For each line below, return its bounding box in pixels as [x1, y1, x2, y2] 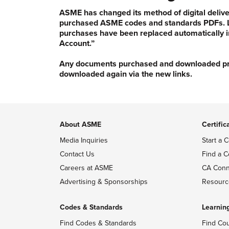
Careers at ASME [60, 163, 113, 172]
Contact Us [60, 149, 95, 158]
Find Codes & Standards [60, 218, 136, 227]
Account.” [59, 38, 95, 49]
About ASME [60, 120, 101, 129]
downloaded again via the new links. [59, 68, 192, 79]
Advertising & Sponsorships [60, 177, 148, 186]
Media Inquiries [60, 135, 108, 145]
